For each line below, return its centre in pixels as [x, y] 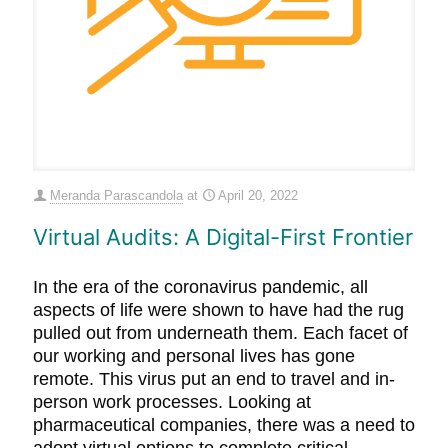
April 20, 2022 [258, 195]
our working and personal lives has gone [194, 356]
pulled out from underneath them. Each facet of [220, 333]
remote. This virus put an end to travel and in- [214, 379]
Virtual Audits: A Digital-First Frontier [223, 237]
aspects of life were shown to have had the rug [218, 310]
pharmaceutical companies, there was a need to [224, 425]
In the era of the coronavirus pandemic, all [200, 287]
